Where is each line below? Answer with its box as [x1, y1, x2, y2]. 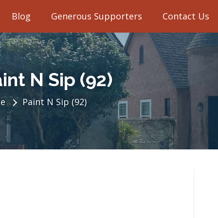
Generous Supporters [51, 10, 142, 22]
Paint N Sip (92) [22, 96, 87, 108]
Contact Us [163, 10, 209, 22]
